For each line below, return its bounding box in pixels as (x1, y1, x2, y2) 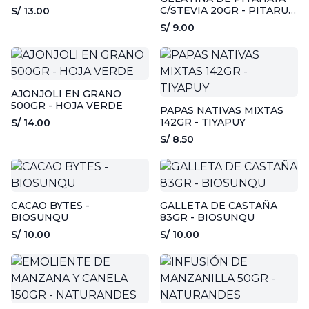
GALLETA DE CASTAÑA (160, 199, 277, 212)
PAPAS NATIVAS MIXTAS (160, 104, 283, 117)
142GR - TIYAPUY (160, 116, 246, 128)
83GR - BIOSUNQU (160, 211, 255, 223)
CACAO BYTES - (11, 199, 90, 212)
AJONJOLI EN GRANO (11, 88, 121, 100)
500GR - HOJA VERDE (11, 99, 123, 112)
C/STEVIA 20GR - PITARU (160, 4, 288, 17)
